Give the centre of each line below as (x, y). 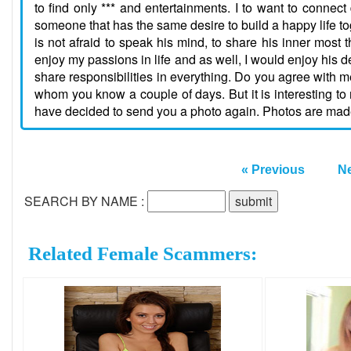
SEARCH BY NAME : (86, 201)
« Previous (273, 169)
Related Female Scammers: (142, 254)
